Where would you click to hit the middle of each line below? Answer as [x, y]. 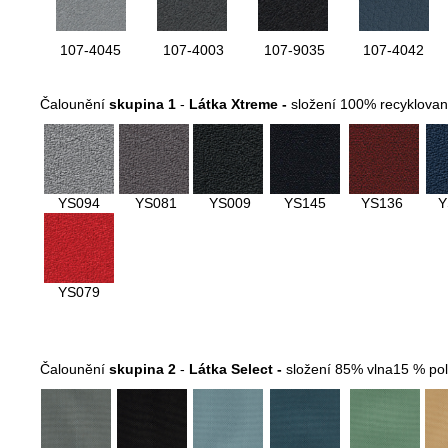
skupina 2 [142, 369]
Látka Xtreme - [240, 104]
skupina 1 [142, 104]
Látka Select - [235, 369]
